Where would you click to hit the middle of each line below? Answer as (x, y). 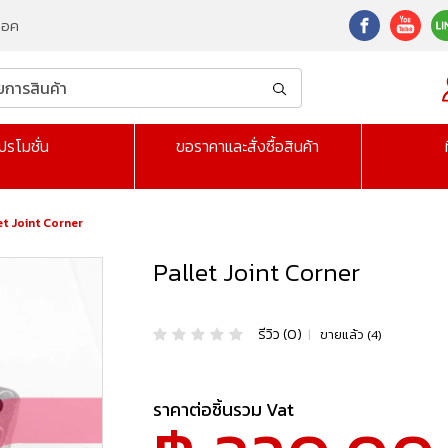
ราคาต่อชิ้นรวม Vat (224, 410)
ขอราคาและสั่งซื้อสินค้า (248, 146)
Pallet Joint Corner (257, 272)
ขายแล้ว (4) (350, 334)
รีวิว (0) (280, 334)
